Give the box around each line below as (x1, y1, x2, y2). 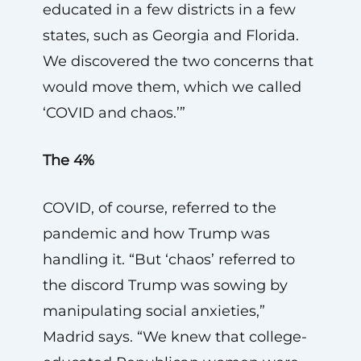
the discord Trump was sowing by (42, 276, 288, 294)
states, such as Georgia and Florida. (42, 26, 299, 44)
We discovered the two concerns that (42, 52, 313, 70)
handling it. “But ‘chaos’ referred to (42, 250, 295, 268)
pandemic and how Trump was (42, 224, 270, 243)
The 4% (42, 151, 94, 169)
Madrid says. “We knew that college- (42, 327, 307, 346)
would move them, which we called (42, 77, 301, 96)
